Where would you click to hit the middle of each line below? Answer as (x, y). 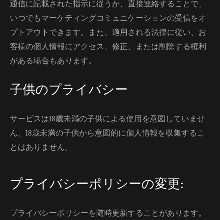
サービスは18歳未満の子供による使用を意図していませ (107, 119)
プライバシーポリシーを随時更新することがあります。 (108, 213)
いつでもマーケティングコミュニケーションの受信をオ (108, 18)
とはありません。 (41, 147)
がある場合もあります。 (53, 61)
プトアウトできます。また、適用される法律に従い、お (108, 32)
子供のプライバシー (69, 90)
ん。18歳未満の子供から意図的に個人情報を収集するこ (107, 133)
